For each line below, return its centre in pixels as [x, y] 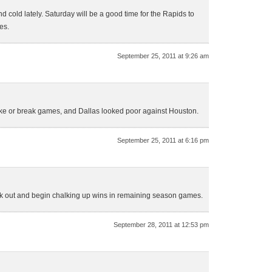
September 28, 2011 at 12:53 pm [161, 225]
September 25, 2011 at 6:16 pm [163, 140]
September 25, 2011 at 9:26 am [163, 56]
